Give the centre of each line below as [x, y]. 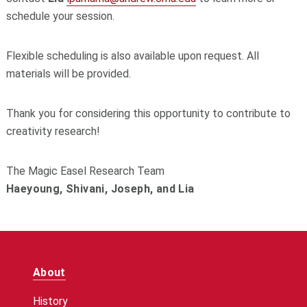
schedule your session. [61, 16]
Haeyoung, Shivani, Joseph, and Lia [100, 189]
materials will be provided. [68, 74]
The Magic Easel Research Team [85, 171]
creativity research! [53, 132]
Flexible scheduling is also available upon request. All [132, 56]
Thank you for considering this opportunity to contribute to [148, 114]
